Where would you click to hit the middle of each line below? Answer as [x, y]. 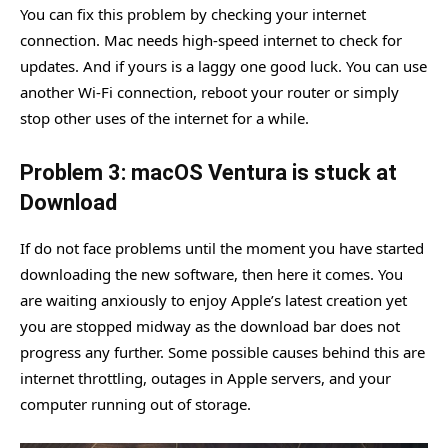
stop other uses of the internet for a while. [164, 117]
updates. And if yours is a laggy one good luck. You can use [223, 65]
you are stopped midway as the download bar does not [210, 325]
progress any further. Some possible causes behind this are [222, 351]
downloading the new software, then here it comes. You [211, 273]
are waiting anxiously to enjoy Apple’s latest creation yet [213, 299]
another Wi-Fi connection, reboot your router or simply [209, 91]
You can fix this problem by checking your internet [193, 13]
